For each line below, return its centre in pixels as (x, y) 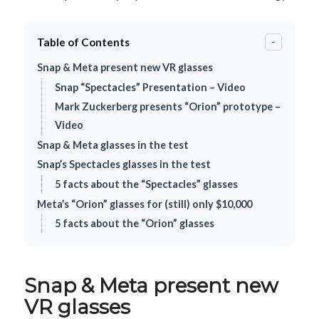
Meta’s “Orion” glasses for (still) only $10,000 (145, 204)
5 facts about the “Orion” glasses (135, 224)
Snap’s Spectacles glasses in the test (124, 164)
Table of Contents (84, 42)
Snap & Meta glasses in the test (113, 145)
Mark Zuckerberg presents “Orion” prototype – (168, 107)
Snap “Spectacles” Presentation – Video (151, 87)
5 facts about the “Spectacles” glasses (147, 184)
